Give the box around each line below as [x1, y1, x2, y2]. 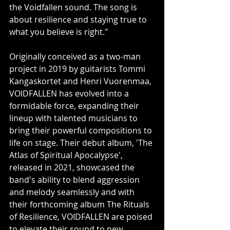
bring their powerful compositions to [9, 125, 154, 136]
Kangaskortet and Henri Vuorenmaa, [9, 75, 154, 87]
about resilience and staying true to [9, 14, 149, 25]
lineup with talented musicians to [9, 112, 140, 124]
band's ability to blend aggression [9, 174, 142, 185]
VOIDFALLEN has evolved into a [9, 88, 131, 99]
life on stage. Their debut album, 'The [9, 137, 155, 148]
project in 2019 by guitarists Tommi [9, 63, 147, 74]
